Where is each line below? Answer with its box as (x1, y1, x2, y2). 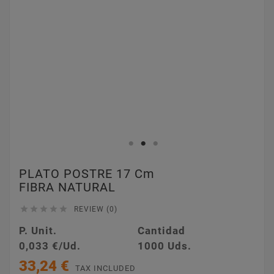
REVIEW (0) (74, 205, 117, 213)
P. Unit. (19, 224, 57, 237)
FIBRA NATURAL (19, 180, 116, 194)
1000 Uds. (137, 240, 191, 252)
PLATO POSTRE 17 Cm (19, 166, 155, 181)
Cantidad (137, 224, 185, 237)
